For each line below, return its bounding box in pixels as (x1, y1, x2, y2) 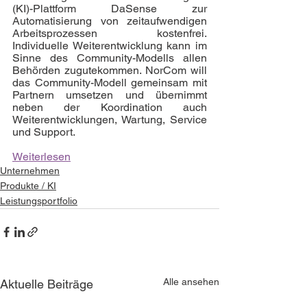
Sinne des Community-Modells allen (12, 51, 207, 64)
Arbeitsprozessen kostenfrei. (12, 27, 207, 40)
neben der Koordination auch (12, 101, 207, 114)
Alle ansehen (163, 276, 219, 287)
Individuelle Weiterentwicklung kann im (12, 39, 207, 52)
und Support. (12, 125, 77, 138)
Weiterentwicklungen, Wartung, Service (12, 113, 207, 126)
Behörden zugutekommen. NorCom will (12, 64, 207, 77)
